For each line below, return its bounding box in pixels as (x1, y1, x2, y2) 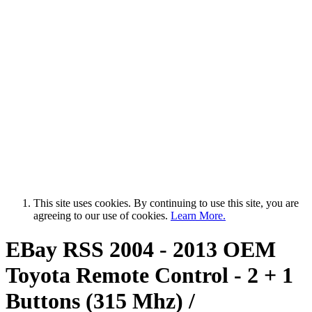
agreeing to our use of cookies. (33, 209, 171, 221)
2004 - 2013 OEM (104, 236, 276, 262)
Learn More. (171, 209, 226, 221)
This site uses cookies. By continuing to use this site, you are (33, 196, 299, 209)
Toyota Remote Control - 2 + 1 (6, 262, 293, 288)
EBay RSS (6, 236, 104, 262)
